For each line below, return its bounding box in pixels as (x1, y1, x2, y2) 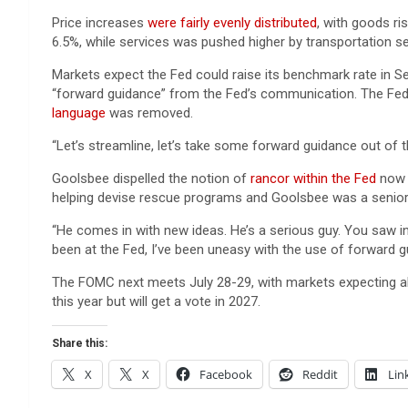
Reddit (302, 366, 338, 383)
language (52, 105, 106, 122)
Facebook (199, 366, 252, 383)
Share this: (52, 337, 107, 351)
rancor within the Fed (250, 170, 376, 188)
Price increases (52, 15, 148, 32)
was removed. (106, 105, 193, 122)
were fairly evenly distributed (148, 15, 317, 32)
